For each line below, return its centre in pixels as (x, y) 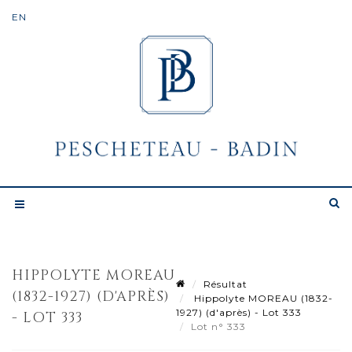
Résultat (225, 284)
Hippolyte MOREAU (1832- (262, 298)
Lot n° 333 (220, 326)
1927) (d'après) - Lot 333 (239, 312)
